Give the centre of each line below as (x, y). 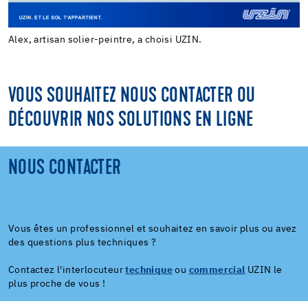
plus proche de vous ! (57, 284)
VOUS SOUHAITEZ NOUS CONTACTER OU (132, 96)
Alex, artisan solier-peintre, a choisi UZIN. (105, 40)
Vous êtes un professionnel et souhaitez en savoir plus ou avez (153, 229)
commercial (217, 270)
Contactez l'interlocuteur (67, 270)
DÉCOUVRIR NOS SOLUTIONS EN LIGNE (131, 120)
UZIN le (264, 270)
